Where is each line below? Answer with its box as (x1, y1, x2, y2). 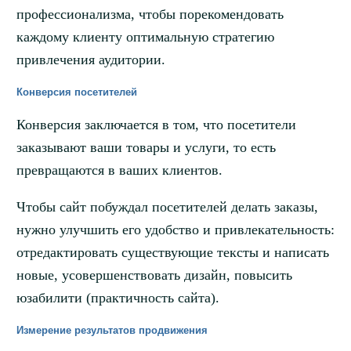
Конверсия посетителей (16, 86, 137, 99)
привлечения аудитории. (16, 52, 165, 68)
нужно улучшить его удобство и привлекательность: (16, 222, 335, 238)
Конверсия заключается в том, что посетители (16, 117, 296, 133)
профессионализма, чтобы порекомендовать (16, 6, 284, 23)
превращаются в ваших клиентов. (16, 162, 223, 179)
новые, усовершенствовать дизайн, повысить (16, 267, 292, 284)
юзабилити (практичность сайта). (16, 290, 219, 306)
